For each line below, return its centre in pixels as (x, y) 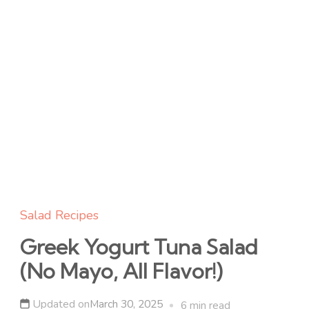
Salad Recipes (59, 215)
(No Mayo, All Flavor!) (121, 271)
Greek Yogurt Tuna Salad (139, 247)
